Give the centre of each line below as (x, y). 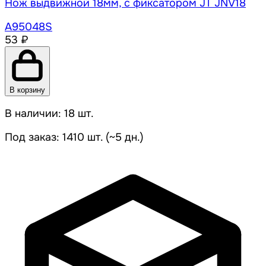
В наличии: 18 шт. (49, 114)
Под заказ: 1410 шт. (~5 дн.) (74, 137)
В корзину (27, 90)
